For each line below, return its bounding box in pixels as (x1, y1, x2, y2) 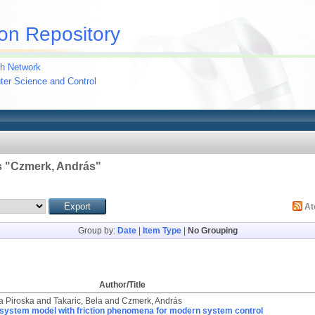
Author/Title (99, 280, 146, 290)
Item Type (142, 226, 181, 236)
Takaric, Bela (53, 296, 103, 306)
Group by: (77, 226, 117, 236)
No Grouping (187, 226, 238, 236)
